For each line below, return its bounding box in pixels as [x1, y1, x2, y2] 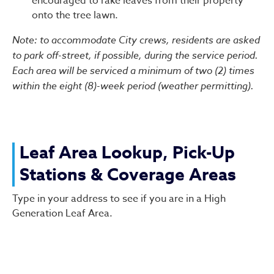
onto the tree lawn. [32, 7, 118, 23]
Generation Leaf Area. [12, 206, 113, 221]
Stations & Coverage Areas [20, 162, 236, 188]
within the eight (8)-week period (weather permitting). [12, 78, 254, 92]
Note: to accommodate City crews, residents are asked [12, 32, 260, 46]
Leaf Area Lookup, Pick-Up [20, 140, 235, 166]
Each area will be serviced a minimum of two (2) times [12, 63, 254, 77]
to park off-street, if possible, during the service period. [12, 48, 258, 62]
